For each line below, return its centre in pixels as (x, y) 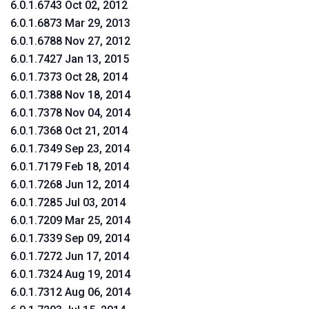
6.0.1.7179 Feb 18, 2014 (70, 167)
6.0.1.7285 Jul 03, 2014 (68, 202)
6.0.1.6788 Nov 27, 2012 (70, 41)
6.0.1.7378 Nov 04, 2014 (70, 113)
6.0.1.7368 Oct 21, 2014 (69, 131)
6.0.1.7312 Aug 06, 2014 (70, 292)
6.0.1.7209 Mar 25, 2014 (70, 220)
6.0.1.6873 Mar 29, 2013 (70, 23)
